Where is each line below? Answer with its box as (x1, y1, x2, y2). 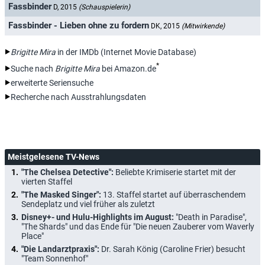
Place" (21, 231, 44, 241)
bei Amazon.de (100, 63, 156, 73)
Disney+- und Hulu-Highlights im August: (21, 212, 176, 222)
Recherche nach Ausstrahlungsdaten (11, 92, 146, 102)
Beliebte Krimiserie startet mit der (115, 167, 236, 177)
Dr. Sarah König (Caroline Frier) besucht (101, 244, 245, 254)
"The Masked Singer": (21, 189, 103, 199)
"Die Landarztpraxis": (21, 244, 101, 254)
